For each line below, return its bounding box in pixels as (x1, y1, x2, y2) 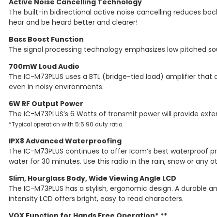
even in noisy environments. (9, 82, 104, 92)
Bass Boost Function (9, 34, 84, 45)
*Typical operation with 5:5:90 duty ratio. (9, 121, 123, 129)
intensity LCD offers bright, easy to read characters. (9, 194, 184, 204)
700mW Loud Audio (9, 62, 79, 72)
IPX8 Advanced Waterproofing (9, 136, 122, 146)
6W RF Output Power (9, 99, 83, 109)
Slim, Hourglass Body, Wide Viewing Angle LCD (9, 173, 176, 184)
